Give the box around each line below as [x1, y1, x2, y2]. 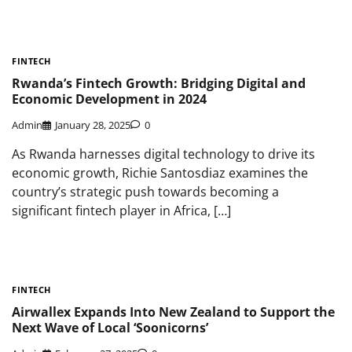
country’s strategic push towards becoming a [12, 182, 279, 200]
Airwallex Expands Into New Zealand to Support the [12, 303, 335, 321]
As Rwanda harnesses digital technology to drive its [12, 145, 315, 163]
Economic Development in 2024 [12, 90, 207, 108]
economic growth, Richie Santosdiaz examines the [12, 163, 308, 181]
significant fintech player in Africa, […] [12, 201, 231, 219]
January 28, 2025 [55, 117, 130, 132]
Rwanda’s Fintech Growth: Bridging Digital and [12, 75, 306, 93]
